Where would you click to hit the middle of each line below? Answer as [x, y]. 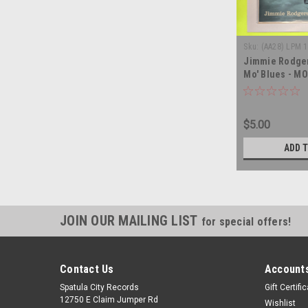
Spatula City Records [99, 288]
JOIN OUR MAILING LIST [131, 221]
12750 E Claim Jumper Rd [109, 300]
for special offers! [246, 222]
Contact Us [87, 269]
